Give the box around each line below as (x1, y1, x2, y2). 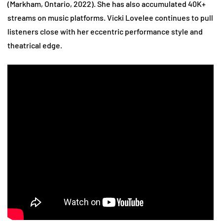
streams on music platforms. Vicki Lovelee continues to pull (7, 13, 213, 23)
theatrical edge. (7, 40, 62, 50)
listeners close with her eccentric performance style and (7, 27, 203, 37)
